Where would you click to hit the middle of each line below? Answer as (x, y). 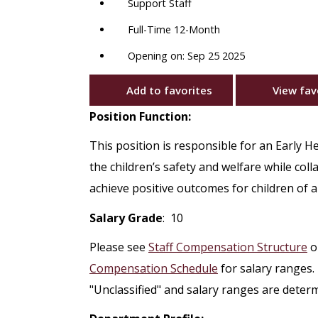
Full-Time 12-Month (174, 30)
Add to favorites (169, 91)
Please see (119, 247)
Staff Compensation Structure (228, 247)
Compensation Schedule (154, 268)
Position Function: (140, 117)
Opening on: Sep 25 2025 (186, 56)
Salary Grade (126, 218)
